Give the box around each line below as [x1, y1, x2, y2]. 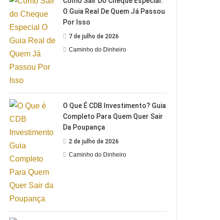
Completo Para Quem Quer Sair [63, 112, 164, 120]
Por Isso [63, 18, 91, 26]
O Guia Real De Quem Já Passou [63, 7, 165, 15]
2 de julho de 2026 [69, 137, 119, 145]
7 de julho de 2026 [69, 32, 119, 40]
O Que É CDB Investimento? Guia [63, 101, 166, 110]
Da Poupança [63, 123, 106, 131]
